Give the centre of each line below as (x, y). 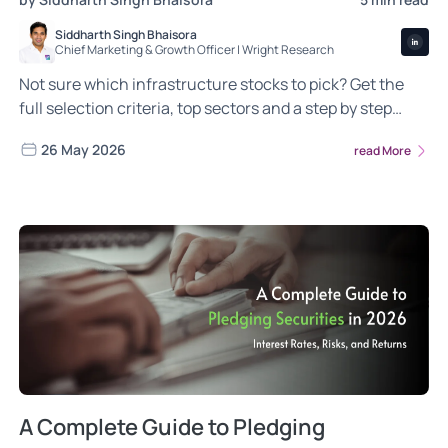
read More (383, 150)
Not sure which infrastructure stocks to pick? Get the (211, 84)
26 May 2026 (83, 150)
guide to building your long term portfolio (166, 132)
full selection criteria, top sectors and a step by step (205, 108)
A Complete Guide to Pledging (172, 427)
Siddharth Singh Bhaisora (126, 34)
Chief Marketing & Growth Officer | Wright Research (194, 49)
